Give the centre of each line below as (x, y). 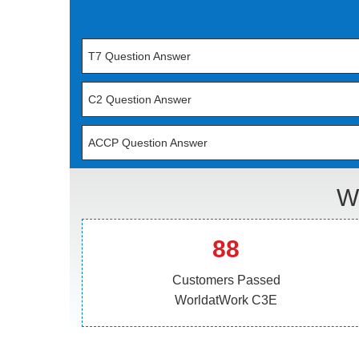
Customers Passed (226, 280)
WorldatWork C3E (226, 300)
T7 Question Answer (139, 56)
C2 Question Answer (140, 99)
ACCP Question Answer (148, 143)
